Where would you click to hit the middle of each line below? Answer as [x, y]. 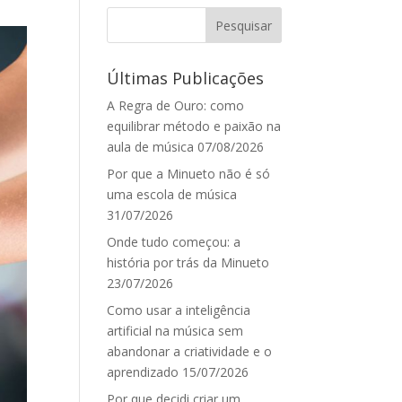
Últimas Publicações [186, 79]
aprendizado [143, 372]
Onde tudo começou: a [174, 242]
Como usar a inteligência [179, 310]
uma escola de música [172, 195]
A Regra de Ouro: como [176, 106]
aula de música [151, 147]
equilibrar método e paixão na [194, 127]
